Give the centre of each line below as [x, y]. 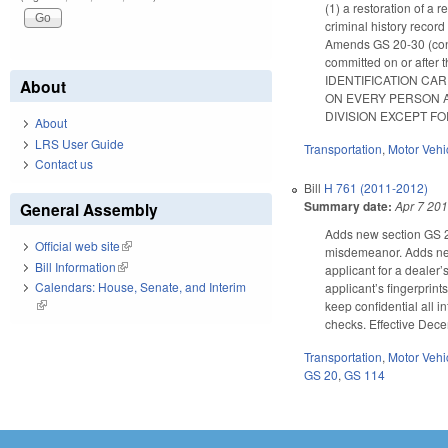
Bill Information [75, 266]
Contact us [64, 164]
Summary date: [348, 206]
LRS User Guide [79, 143]
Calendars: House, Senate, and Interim [140, 287]
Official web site [77, 246]
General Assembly [89, 210]
